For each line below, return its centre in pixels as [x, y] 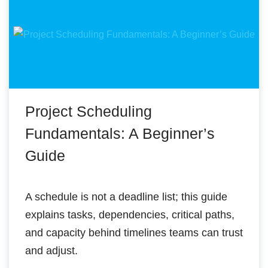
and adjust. [51, 251]
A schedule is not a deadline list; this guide [126, 197]
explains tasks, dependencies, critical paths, [130, 215]
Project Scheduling [89, 111]
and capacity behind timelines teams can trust [134, 233]
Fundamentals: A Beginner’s [120, 133]
